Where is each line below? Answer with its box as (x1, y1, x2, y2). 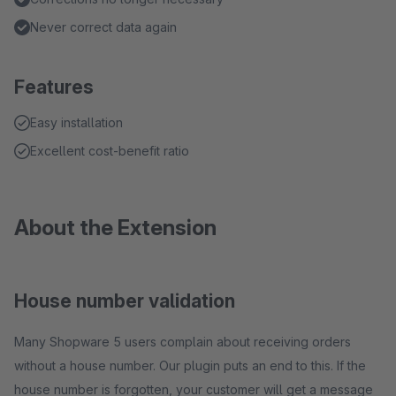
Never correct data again (30, 19, 177, 34)
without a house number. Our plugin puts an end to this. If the (14, 358, 366, 373)
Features (14, 76, 94, 98)
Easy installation (30, 115, 123, 130)
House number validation (14, 290, 235, 312)
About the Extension (14, 215, 217, 240)
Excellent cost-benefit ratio (30, 143, 189, 158)
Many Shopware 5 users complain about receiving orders (14, 334, 351, 349)
